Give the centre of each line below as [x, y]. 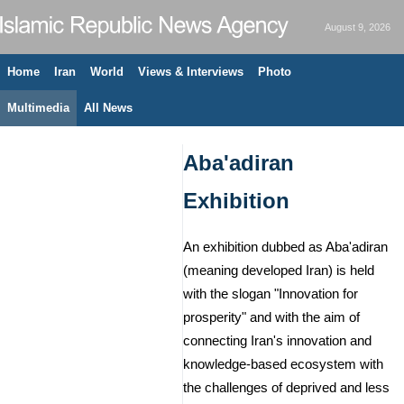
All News [108, 108]
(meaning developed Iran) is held [279, 271]
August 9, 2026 [358, 27]
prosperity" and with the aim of [271, 317]
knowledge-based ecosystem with [283, 364]
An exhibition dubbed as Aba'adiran [285, 247]
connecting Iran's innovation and [277, 341]
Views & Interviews [191, 72]
